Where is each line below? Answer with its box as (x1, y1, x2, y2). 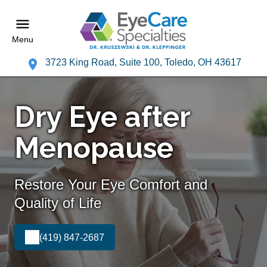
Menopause (14, 131, 173, 165)
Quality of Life (14, 195, 101, 212)
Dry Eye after (14, 100, 190, 134)
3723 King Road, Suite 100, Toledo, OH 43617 (45, 57, 241, 68)
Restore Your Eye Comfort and (14, 176, 207, 193)
